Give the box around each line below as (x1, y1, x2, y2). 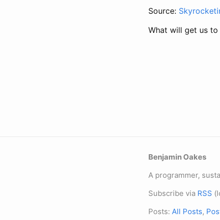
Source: (148, 5, 179, 16)
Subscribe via (148, 189, 197, 198)
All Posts (172, 207, 202, 216)
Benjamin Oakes (148, 152, 206, 162)
